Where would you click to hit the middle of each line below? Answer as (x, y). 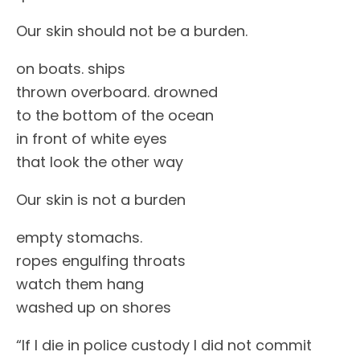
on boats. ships (71, 69)
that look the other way (100, 162)
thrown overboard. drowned (117, 92)
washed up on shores (94, 307)
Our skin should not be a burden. (132, 31)
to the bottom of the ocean (115, 115)
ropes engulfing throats (101, 261)
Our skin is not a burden (101, 200)
